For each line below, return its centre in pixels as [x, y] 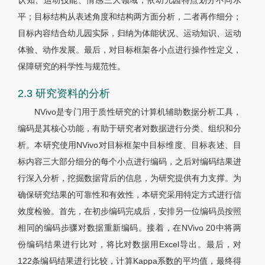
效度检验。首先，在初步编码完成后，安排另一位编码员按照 [130, 211]
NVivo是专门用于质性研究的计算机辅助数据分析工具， [138, 112]
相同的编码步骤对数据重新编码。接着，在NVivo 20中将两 [130, 228]
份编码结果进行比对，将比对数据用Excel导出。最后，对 [130, 245]
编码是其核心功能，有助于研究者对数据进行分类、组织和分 [130, 129]
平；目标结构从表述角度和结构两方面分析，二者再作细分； [130, 17]
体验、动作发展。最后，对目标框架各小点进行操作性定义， [130, 50]
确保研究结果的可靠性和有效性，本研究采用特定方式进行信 [130, 195]
